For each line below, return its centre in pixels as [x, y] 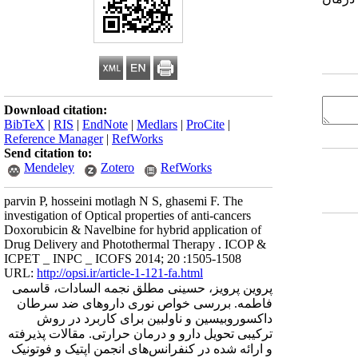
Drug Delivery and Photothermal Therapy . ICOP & [135, 244]
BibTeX [24, 124]
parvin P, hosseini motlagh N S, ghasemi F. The [123, 201]
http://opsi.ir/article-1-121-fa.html [120, 273]
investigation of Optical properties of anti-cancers [127, 215]
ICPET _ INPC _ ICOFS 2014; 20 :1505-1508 [123, 259]
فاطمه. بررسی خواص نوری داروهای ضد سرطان [145, 303]
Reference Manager [54, 139]
